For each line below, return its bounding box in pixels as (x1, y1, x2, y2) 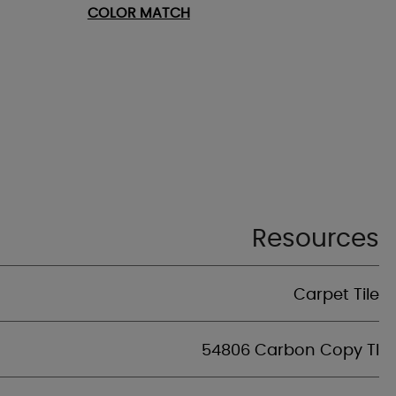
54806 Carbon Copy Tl (202, 343, 379, 359)
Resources (252, 227, 379, 252)
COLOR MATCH (87, 6, 190, 20)
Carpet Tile (293, 287, 379, 303)
